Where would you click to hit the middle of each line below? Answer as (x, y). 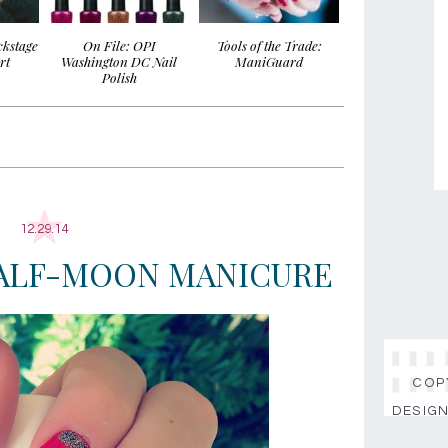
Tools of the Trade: (269, 45)
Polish (119, 77)
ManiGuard (269, 61)
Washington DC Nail (119, 61)
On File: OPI (119, 45)
